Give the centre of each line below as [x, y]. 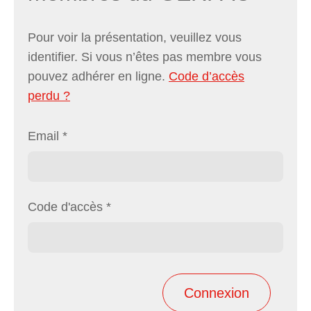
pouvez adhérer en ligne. [98, 76]
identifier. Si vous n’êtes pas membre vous [145, 57]
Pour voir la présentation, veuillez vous [135, 37]
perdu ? [49, 95]
